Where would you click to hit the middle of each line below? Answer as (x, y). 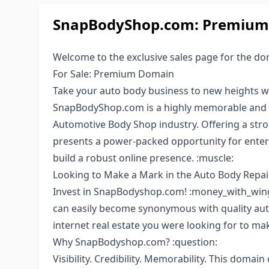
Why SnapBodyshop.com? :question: (135, 242)
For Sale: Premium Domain (113, 74)
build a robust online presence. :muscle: (143, 158)
